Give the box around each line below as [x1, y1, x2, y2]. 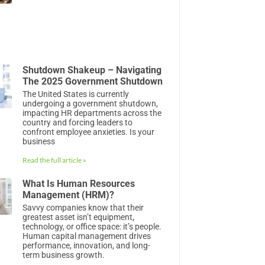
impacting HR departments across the [22, 108, 162, 118]
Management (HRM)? [22, 189, 115, 201]
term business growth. [22, 250, 105, 260]
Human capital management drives [22, 231, 151, 241]
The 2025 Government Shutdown [22, 76, 163, 88]
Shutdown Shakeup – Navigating [22, 64, 162, 76]
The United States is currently [22, 89, 130, 99]
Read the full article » [22, 156, 87, 165]
